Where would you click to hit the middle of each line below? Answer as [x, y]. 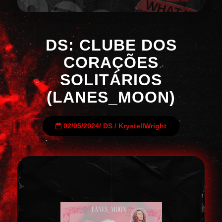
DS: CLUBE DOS [111, 45]
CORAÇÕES [111, 62]
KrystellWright [142, 126]
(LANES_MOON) [111, 97]
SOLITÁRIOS [111, 80]
